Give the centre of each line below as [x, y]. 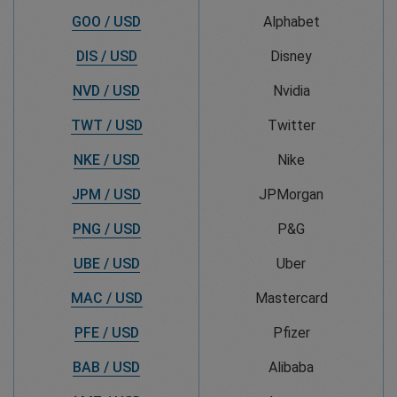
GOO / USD [106, 21]
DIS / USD [106, 56]
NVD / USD [106, 90]
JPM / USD [106, 194]
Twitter [291, 125]
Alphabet [291, 21]
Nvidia [291, 90]
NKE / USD [106, 160]
